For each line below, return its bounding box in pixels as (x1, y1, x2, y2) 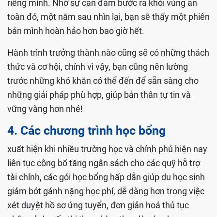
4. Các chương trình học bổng (7, 124, 166, 138)
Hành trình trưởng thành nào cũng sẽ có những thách (7, 47, 209, 58)
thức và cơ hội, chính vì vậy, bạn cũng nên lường (7, 62, 188, 72)
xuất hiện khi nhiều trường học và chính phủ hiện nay (7, 144, 207, 155)
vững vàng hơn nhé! (7, 104, 83, 114)
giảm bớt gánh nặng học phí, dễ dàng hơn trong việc (7, 186, 204, 197)
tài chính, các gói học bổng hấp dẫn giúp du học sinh (7, 172, 205, 183)
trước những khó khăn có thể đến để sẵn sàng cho (7, 76, 199, 86)
